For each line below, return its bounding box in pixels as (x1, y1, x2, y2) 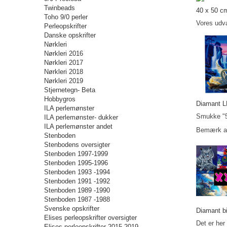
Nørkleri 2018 (44, 68, 83, 75)
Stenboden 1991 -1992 (44, 177, 110, 185)
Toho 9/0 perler (44, 13, 88, 21)
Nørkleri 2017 (44, 59, 83, 66)
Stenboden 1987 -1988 (44, 196, 110, 203)
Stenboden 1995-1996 (44, 159, 108, 167)
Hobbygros (44, 95, 75, 103)
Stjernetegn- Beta (44, 86, 95, 94)
